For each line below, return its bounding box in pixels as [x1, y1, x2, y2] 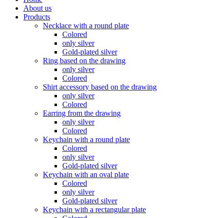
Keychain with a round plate [43, 135, 130, 144]
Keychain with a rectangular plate [43, 205, 146, 214]
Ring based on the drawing [43, 56, 126, 65]
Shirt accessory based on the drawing [43, 83, 157, 91]
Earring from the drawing [43, 109, 121, 117]
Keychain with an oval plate [43, 170, 129, 179]
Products [23, 13, 50, 21]
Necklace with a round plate [43, 21, 129, 30]
